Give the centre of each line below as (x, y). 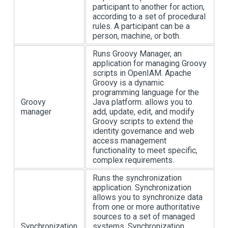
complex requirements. (133, 160)
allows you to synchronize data (148, 197)
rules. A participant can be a (141, 26)
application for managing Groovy (150, 63)
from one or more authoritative (146, 207)
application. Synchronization (142, 188)
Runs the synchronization (137, 178)
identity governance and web (144, 131)
